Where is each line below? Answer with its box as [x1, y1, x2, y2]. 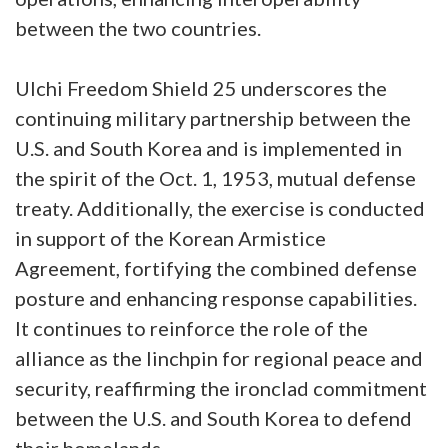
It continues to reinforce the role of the [15, 315, 368, 340]
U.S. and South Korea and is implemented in [15, 135, 402, 160]
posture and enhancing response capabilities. [15, 285, 417, 310]
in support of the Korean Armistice [15, 225, 326, 250]
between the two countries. [15, 15, 265, 40]
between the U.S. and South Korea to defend [15, 405, 412, 430]
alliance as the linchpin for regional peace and [15, 345, 423, 370]
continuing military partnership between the [15, 105, 411, 130]
